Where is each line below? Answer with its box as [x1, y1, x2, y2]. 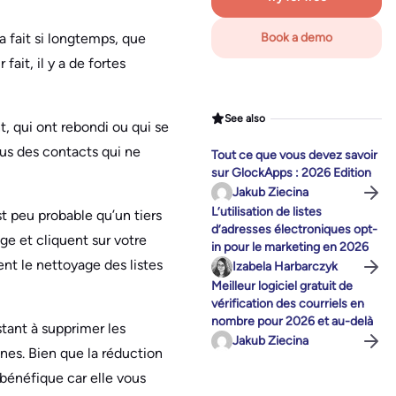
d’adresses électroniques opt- [211, 222, 377, 238]
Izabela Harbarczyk [232, 259, 338, 275]
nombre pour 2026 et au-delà [211, 314, 373, 330]
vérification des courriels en [211, 296, 364, 312]
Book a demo [261, 30, 332, 46]
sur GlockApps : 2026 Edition [211, 165, 371, 181]
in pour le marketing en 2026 [211, 240, 369, 255]
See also [225, 111, 266, 125]
